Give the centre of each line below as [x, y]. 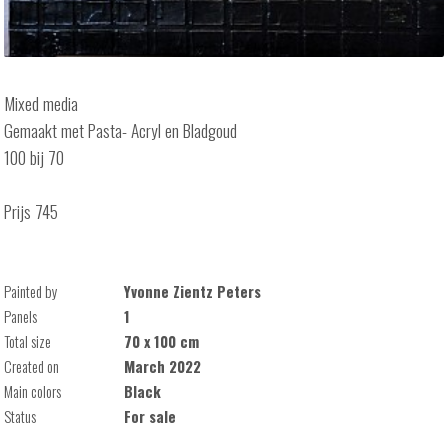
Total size [28, 342]
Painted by [31, 292]
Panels [21, 317]
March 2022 [163, 367]
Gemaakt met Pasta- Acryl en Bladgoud [121, 130]
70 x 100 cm [162, 342]
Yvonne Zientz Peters [193, 292]
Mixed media [41, 103]
